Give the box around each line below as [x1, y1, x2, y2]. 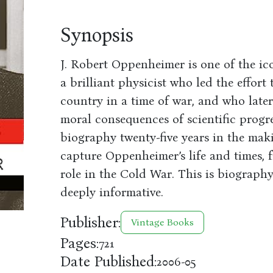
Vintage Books [130, 216, 194, 228]
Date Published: [60, 253, 157, 270]
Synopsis [60, 23, 133, 47]
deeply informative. [60, 185, 163, 199]
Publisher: [60, 214, 121, 231]
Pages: [60, 235, 99, 252]
